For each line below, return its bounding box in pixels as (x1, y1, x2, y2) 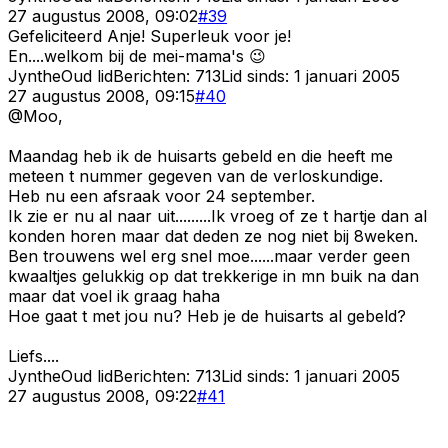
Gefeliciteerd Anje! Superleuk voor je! (8, 25, 291, 46)
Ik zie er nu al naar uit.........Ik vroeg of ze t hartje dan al (8, 205, 427, 226)
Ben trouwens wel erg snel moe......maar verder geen (8, 245, 410, 266)
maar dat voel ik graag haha (8, 285, 220, 306)
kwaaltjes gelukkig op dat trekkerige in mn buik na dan (8, 265, 419, 286)
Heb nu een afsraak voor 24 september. (8, 185, 315, 206)
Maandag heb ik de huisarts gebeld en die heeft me (8, 145, 393, 166)
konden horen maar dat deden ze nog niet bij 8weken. (8, 225, 418, 246)
